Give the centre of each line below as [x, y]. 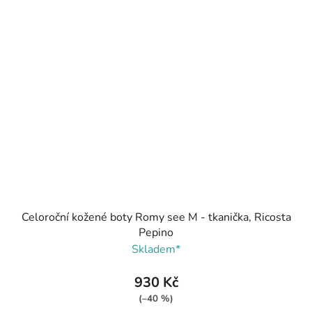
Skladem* [156, 250]
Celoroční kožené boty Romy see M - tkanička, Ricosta [156, 218]
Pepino [156, 233]
